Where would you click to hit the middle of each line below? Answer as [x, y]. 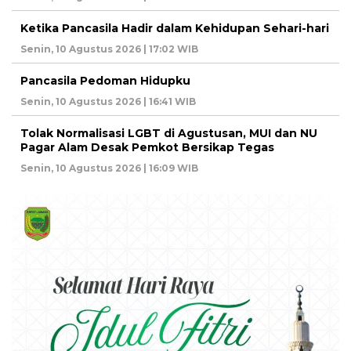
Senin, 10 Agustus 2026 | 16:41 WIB [108, 102]
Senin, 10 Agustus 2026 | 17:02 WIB [109, 49]
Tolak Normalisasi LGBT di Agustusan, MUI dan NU [169, 134]
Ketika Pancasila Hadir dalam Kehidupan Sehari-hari [175, 29]
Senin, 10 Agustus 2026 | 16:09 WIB [109, 168]
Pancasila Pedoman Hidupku [105, 81]
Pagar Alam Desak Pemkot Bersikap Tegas [147, 148]
